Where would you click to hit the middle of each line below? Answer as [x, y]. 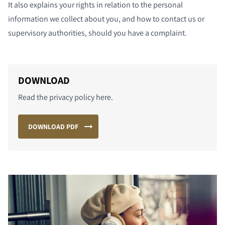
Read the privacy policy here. [66, 97]
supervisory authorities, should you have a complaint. [97, 33]
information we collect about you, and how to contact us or [106, 19]
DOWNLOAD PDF [53, 127]
